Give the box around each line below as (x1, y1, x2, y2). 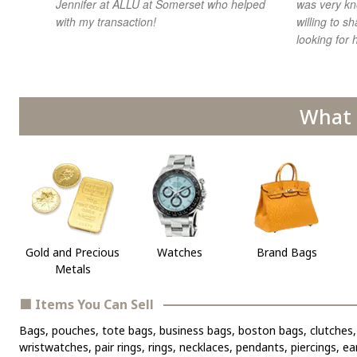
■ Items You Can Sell (19, 296, 154, 314)
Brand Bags (256, 245, 317, 261)
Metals (54, 261, 91, 277)
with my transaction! (56, 14, 156, 30)
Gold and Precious (25, 245, 120, 261)
